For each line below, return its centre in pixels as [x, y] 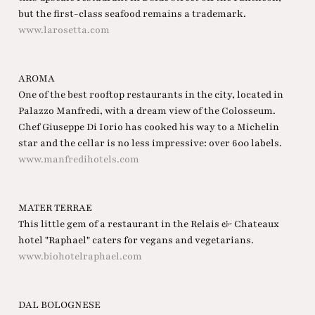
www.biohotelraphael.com [80, 257]
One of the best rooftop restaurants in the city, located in [150, 95]
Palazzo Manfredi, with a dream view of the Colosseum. [147, 111]
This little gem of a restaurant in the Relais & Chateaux [148, 224]
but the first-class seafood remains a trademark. [132, 14]
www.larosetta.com [64, 30]
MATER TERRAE [55, 208]
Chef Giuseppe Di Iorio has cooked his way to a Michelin [148, 127]
